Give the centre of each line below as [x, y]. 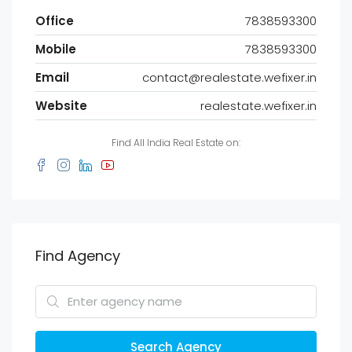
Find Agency [78, 255]
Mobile [56, 49]
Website [61, 105]
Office [55, 20]
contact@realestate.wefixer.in [229, 77]
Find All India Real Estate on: [176, 142]
